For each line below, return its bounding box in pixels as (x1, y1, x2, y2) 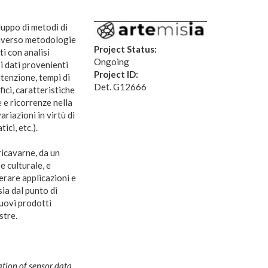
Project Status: (93, 43, 159, 54)
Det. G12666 (93, 81, 147, 92)
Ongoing (93, 56, 129, 67)
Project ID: (93, 68, 140, 80)
